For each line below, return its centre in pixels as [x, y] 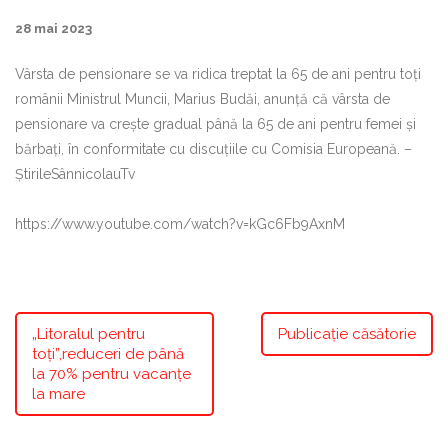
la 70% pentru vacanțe [111, 373]
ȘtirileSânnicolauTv [75, 173]
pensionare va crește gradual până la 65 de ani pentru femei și [215, 123]
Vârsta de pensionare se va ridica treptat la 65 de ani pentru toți [218, 73]
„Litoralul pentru [88, 333]
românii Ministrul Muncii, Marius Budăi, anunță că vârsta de [202, 98]
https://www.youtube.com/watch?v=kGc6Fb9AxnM [180, 223]
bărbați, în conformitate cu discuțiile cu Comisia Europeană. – [213, 148]
